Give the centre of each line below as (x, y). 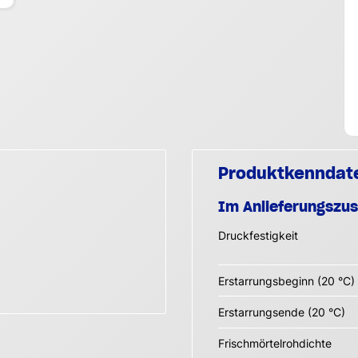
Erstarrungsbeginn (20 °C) (286, 280)
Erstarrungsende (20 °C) (282, 312)
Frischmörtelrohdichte (275, 344)
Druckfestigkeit (258, 236)
